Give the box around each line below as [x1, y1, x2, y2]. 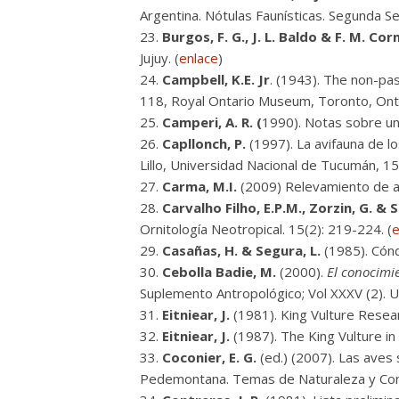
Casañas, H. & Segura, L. [162, 241, 321, 259]
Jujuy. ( [140, 49, 179, 67]
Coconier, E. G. [162, 348, 256, 366]
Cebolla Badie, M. [162, 263, 276, 281]
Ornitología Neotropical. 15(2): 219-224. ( [140, 220, 392, 238]
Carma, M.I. [162, 177, 240, 195]
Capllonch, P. [162, 134, 246, 152]
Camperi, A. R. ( [162, 113, 262, 131]
